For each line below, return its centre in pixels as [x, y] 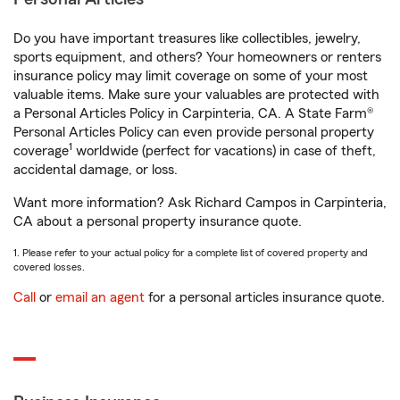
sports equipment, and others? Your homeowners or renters [197, 57]
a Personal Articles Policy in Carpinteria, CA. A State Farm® [194, 113]
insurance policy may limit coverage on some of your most [191, 76]
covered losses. [49, 267]
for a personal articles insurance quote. [265, 297]
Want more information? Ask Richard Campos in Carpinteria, [200, 203]
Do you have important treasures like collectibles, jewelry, [187, 38]
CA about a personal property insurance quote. [158, 221]
